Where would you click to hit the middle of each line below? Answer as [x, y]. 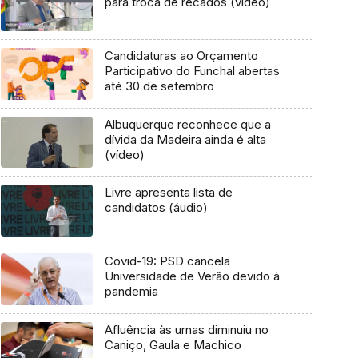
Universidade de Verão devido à [192, 276]
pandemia [131, 292]
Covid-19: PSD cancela [167, 261]
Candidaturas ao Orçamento [181, 56]
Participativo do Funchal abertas [192, 71]
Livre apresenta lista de [168, 193]
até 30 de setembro [159, 86]
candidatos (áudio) [156, 208]
